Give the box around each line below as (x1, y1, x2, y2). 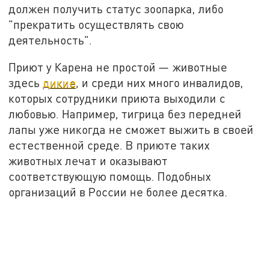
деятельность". (8, 32, 92, 47)
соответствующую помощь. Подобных (8, 169, 211, 184)
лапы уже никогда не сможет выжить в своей (8, 122, 254, 137)
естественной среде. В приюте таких (8, 138, 210, 153)
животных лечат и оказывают (8, 154, 168, 168)
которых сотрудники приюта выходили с (8, 91, 226, 106)
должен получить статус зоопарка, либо (8, 1, 224, 16)
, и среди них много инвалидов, (76, 76, 244, 90)
